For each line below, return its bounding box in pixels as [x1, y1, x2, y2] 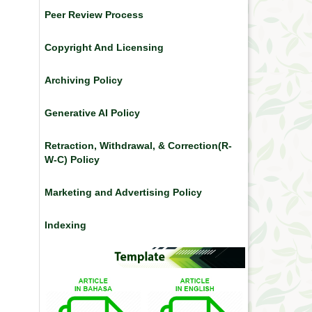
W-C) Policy [45, 154, 100, 166]
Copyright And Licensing [45, 42, 164, 54]
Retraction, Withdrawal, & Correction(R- [45, 140, 232, 152]
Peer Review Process [45, 9, 143, 21]
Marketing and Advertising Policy [45, 187, 202, 198]
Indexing [45, 219, 86, 231]
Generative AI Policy [45, 107, 140, 119]
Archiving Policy [45, 75, 123, 86]
